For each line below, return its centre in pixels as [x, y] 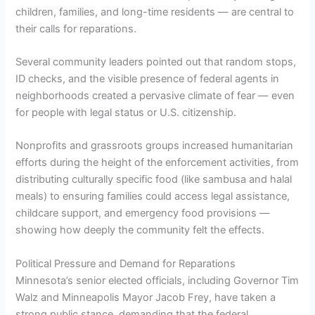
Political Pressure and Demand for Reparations [126, 263]
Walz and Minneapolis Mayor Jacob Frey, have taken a [146, 297]
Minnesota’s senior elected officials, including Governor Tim [157, 280]
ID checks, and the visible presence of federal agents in [148, 79]
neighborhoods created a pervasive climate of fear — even [155, 96]
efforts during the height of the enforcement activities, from [157, 163]
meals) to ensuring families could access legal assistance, [153, 197]
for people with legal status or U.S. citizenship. [126, 113]
